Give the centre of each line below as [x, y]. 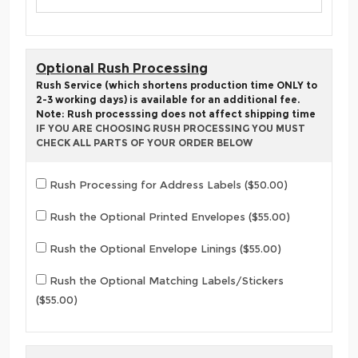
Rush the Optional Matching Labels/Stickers [165, 280]
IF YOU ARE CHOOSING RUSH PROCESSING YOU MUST [171, 128]
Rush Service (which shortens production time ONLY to [177, 85]
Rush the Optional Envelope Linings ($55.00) [164, 249]
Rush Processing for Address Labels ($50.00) [167, 185]
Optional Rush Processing [122, 68]
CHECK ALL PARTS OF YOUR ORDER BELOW [144, 142]
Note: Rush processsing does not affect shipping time [176, 113]
